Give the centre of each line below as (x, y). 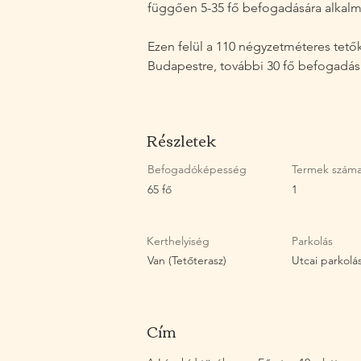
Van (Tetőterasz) (187, 260)
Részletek (181, 140)
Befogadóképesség (197, 169)
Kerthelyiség (178, 241)
